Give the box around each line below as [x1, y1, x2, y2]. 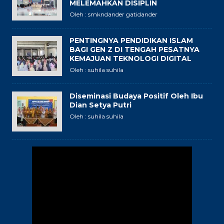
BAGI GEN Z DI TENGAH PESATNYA [69, 45, 199, 54]
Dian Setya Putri [69, 100, 131, 109]
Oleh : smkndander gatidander [69, 10, 157, 18]
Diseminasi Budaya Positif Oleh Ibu [69, 91, 203, 100]
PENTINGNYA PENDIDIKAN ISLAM [69, 36, 193, 45]
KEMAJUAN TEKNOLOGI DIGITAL [69, 54, 191, 63]
